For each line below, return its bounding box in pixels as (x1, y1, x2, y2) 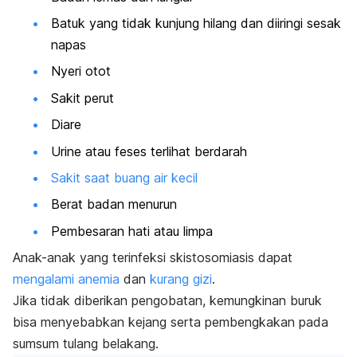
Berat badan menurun (51, 196, 177, 213)
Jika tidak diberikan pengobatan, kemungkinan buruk (13, 292, 322, 309)
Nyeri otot (51, 63, 111, 80)
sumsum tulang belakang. (13, 335, 159, 352)
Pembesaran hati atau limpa (51, 222, 213, 239)
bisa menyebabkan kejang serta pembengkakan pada (13, 314, 328, 331)
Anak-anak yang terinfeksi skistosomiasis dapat (13, 249, 292, 266)
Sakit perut (51, 89, 114, 106)
